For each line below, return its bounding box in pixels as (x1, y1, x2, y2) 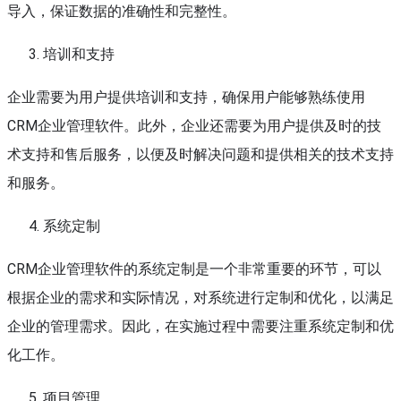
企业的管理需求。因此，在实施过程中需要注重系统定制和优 (7, 318, 394, 335)
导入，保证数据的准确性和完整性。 (7, 3, 236, 20)
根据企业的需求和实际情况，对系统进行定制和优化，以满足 (7, 289, 394, 306)
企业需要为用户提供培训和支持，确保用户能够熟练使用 (7, 89, 365, 106)
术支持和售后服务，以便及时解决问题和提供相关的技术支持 (7, 146, 394, 163)
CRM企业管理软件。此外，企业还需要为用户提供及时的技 (7, 117, 381, 134)
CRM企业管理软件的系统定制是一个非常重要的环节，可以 (7, 260, 381, 277)
